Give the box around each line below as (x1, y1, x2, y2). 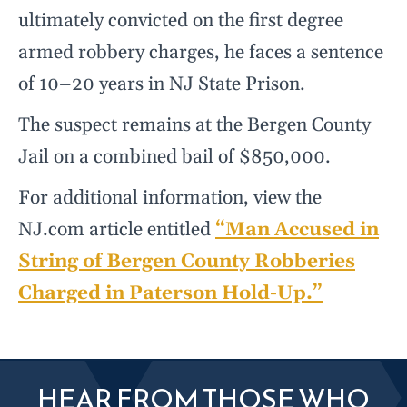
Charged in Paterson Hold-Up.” (18, 282, 323, 306)
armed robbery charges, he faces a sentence (18, 41, 383, 65)
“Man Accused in (215, 218, 379, 243)
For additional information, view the (18, 186, 322, 211)
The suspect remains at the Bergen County (18, 114, 371, 138)
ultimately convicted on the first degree (18, 9, 343, 34)
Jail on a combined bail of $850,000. (18, 145, 331, 170)
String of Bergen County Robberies (18, 250, 355, 274)
